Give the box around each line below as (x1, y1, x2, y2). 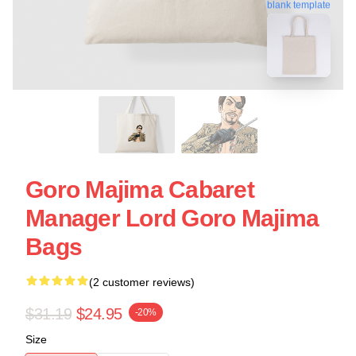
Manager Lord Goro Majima (25, 205, 319, 231)
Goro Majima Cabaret (25, 176, 254, 203)
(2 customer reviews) (89, 276, 195, 288)
